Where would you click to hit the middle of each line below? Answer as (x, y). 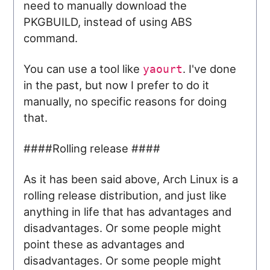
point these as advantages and (104, 244)
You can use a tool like (83, 68)
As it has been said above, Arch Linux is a (131, 179)
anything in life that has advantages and (128, 211)
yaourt (163, 69)
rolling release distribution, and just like (125, 195)
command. (51, 38)
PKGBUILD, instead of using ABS (108, 21)
